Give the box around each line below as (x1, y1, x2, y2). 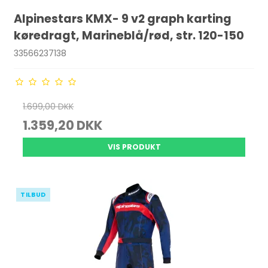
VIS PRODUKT (107, 142, 161, 152)
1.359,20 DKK (23, 117, 103, 134)
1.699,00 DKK (23, 100, 74, 112)
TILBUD (20, 190, 46, 199)
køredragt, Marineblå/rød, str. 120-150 (14, 28, 245, 44)
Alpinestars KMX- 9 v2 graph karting (14, 11, 232, 28)
